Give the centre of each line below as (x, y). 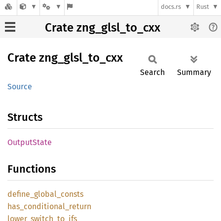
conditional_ (46, 206)
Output (20, 142)
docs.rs (171, 7)
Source (20, 87)
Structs (25, 117)
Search (152, 72)
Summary (194, 72)
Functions (32, 169)
